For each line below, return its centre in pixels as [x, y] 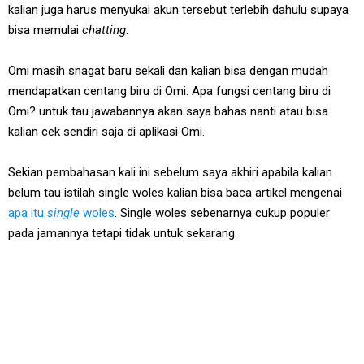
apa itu [28, 213]
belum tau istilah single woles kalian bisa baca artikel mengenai [175, 193]
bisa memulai [45, 30]
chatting [104, 30]
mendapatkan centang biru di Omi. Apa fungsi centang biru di [169, 91]
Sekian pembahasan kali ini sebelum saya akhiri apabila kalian [170, 173]
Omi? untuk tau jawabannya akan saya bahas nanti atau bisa [168, 112]
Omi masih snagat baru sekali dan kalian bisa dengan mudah [168, 71]
